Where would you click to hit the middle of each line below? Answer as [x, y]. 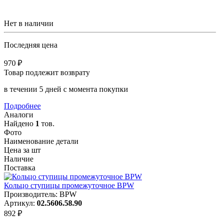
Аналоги [19, 114]
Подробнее [22, 106]
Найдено [20, 123]
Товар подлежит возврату [47, 72]
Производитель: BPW [40, 194]
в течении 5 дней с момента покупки [66, 89]
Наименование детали [41, 141]
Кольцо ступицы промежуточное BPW [69, 185]
